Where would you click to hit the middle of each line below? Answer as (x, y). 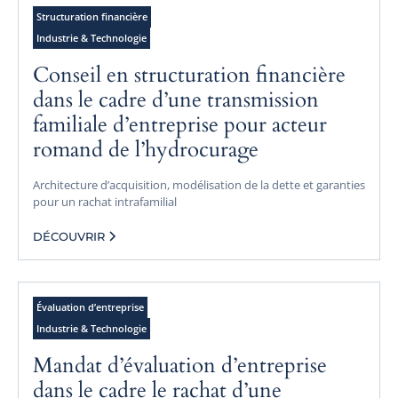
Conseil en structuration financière (189, 75)
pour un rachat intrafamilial (105, 201)
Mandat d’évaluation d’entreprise (180, 365)
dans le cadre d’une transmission (176, 99)
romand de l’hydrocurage (146, 149)
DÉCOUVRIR (69, 236)
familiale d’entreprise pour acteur (180, 124)
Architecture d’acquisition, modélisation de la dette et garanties (199, 184)
